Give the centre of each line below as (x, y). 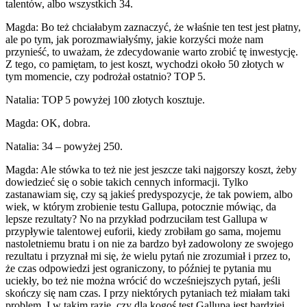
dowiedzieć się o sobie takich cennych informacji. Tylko (127, 182)
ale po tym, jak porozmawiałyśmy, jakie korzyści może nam (134, 39)
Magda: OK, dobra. (48, 123)
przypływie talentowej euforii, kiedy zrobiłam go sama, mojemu (143, 231)
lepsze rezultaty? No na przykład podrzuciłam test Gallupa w (137, 219)
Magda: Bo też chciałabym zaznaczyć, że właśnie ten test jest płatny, (153, 27)
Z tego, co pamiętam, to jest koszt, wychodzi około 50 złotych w (145, 64)
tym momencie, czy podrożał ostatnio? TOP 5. (106, 76)
